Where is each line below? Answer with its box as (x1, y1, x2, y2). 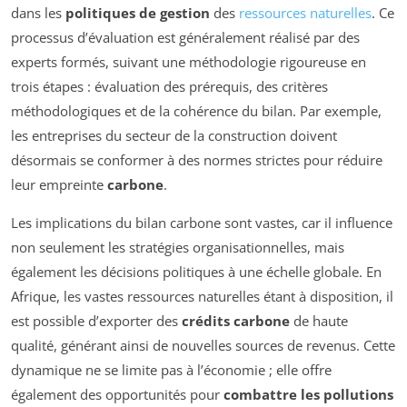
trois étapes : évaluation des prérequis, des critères (11, 76, 328, 95)
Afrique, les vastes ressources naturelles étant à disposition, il (11, 286, 393, 305)
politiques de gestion (65, 3, 210, 22)
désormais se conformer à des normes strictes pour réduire (11, 150, 382, 169)
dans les (11, 3, 65, 22)
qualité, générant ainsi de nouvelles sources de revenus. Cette (11, 335, 395, 354)
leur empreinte (11, 174, 107, 194)
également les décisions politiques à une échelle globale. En (11, 262, 382, 281)
